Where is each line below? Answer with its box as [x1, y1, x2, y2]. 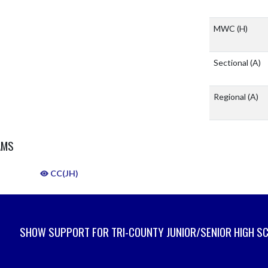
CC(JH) [48, 168, 78, 178]
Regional [214, 92, 248, 102]
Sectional [214, 57, 250, 68]
